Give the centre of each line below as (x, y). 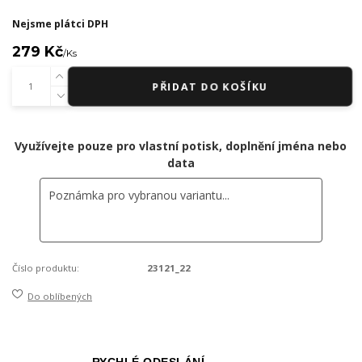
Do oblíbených (60, 296)
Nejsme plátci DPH (60, 23)
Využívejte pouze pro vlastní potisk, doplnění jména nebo (181, 146)
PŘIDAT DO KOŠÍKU (210, 86)
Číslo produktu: (46, 268)
